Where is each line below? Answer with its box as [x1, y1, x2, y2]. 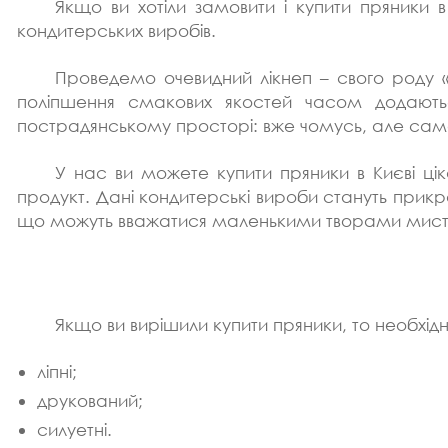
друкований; [37, 389, 143, 411]
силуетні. [37, 418, 112, 440]
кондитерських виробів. [17, 19, 216, 41]
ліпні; [37, 360, 77, 382]
